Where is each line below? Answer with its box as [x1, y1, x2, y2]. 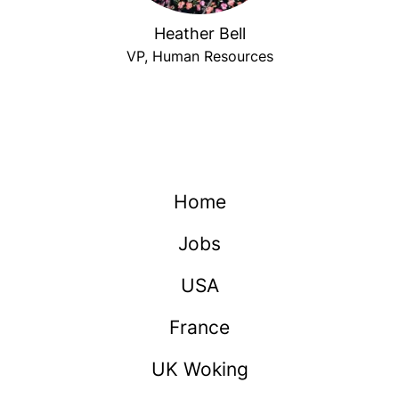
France [169, 316, 230, 338]
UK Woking [151, 358, 248, 380]
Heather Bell [153, 24, 246, 43]
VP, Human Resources [126, 47, 273, 65]
